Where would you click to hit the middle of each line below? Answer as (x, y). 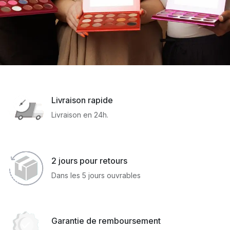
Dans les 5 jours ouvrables (96, 175)
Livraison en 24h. (80, 115)
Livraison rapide (82, 100)
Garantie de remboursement (106, 221)
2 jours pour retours (89, 160)
